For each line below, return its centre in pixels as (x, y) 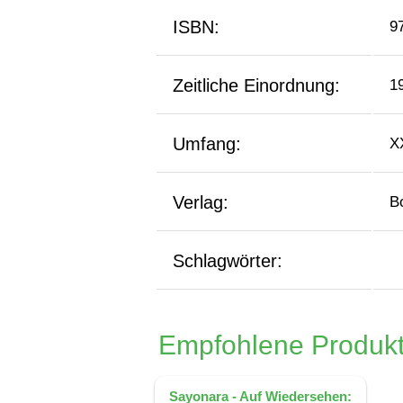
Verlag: (201, 202)
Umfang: (207, 144)
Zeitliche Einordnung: (256, 85)
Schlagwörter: (228, 261)
